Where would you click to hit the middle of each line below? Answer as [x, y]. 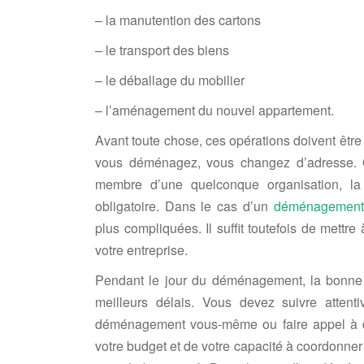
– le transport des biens [162, 50]
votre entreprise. [141, 249]
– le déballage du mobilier [170, 80]
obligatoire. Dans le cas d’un [184, 206]
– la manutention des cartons [178, 19]
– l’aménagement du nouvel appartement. [214, 110]
